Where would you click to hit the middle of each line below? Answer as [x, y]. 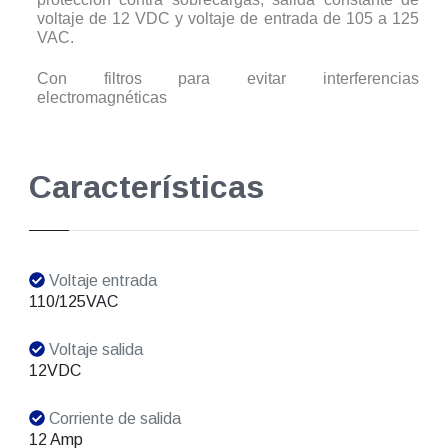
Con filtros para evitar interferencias [228, 79]
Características [146, 187]
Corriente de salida [112, 419]
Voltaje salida [93, 350]
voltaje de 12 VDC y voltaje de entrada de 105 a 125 [228, 19]
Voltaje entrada [100, 281]
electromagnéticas [101, 98]
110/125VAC [73, 302]
